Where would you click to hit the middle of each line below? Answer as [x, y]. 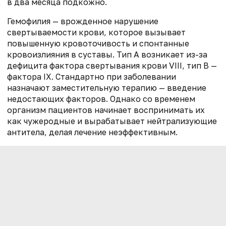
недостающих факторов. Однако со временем [101, 99]
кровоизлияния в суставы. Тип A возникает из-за [107, 54]
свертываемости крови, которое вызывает [96, 32]
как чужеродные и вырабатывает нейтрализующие [112, 121]
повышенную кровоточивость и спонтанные [98, 43]
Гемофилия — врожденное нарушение [83, 21]
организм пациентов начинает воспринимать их [106, 110]
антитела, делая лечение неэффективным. [92, 132]
